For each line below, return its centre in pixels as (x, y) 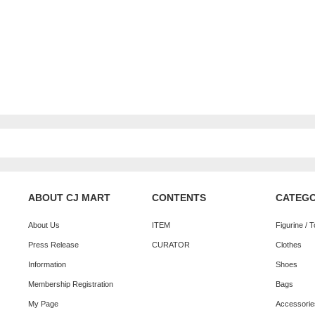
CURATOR (171, 245)
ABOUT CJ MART (69, 198)
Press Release (53, 245)
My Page (43, 304)
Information (47, 265)
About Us (44, 225)
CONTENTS (179, 198)
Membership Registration (71, 284)
